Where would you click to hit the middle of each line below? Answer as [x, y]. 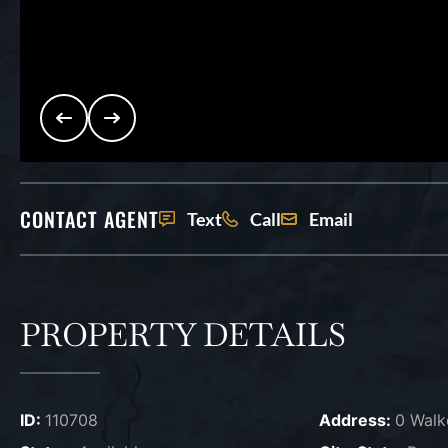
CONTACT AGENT [89, 219]
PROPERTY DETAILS [183, 334]
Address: [356, 420]
